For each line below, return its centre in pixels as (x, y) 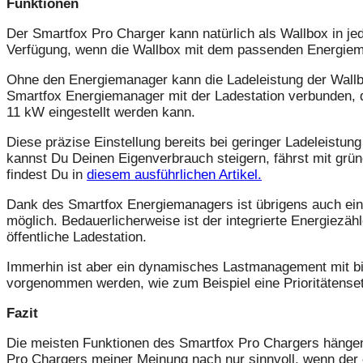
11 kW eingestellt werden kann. (101, 113)
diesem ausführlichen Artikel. (174, 175)
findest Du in (47, 175)
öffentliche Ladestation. (77, 237)
